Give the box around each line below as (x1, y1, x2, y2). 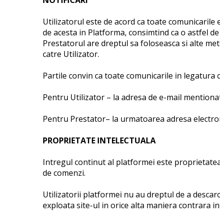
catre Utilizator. (43, 49, 99, 59)
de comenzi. (43, 167, 85, 178)
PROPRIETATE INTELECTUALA (43, 135, 156, 146)
